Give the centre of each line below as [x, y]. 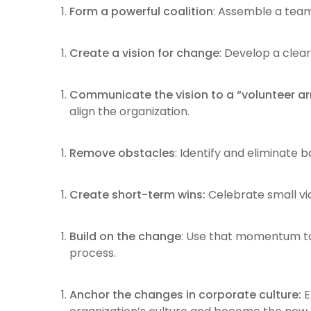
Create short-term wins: [137, 194]
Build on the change [125, 236]
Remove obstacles [122, 153]
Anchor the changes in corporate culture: [185, 294]
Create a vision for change [144, 53]
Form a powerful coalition [141, 11]
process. [92, 253]
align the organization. [129, 111]
